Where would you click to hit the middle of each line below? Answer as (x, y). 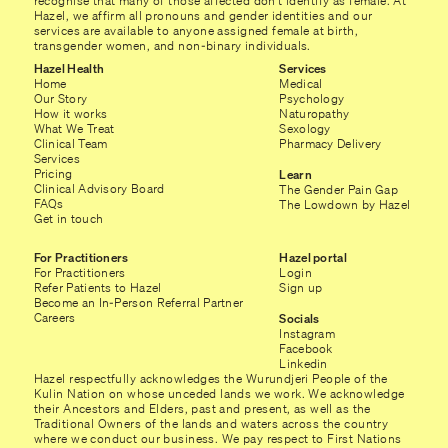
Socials (299, 318)
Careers (54, 317)
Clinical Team (70, 143)
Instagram (307, 333)
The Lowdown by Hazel (345, 204)
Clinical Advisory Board (99, 188)
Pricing (53, 173)
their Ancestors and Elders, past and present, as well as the (202, 408)
